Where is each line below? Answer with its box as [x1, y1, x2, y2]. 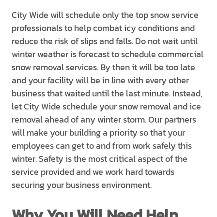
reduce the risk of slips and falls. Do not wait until [12, 34, 198, 47]
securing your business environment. [12, 178, 152, 191]
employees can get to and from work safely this [12, 139, 192, 152]
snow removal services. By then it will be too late [12, 61, 195, 74]
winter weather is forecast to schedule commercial [12, 47, 203, 61]
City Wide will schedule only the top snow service [12, 8, 199, 21]
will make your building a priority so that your [12, 126, 185, 139]
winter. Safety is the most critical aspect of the [12, 152, 187, 165]
